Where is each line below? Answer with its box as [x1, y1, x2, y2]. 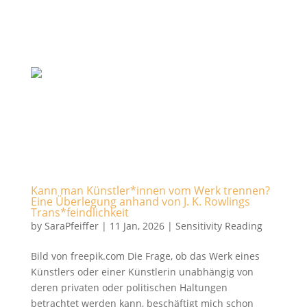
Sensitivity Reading [175, 219, 262, 232]
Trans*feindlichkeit [30, 205, 129, 220]
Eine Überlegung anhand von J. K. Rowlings [30, 194, 250, 209]
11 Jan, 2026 [109, 219, 164, 232]
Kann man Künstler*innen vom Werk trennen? [30, 183, 270, 198]
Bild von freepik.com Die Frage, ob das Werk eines [30, 249, 260, 262]
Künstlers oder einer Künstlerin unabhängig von [30, 265, 254, 278]
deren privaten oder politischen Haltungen [30, 281, 228, 294]
